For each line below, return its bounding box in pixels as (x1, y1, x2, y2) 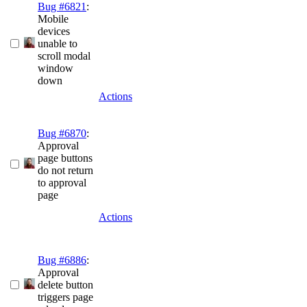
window (38, 62, 73, 75)
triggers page (38, 291, 93, 304)
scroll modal (38, 50, 90, 62)
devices (38, 25, 70, 38)
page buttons (38, 152, 93, 164)
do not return (38, 164, 93, 177)
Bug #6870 (38, 127, 86, 140)
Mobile (38, 13, 69, 25)
